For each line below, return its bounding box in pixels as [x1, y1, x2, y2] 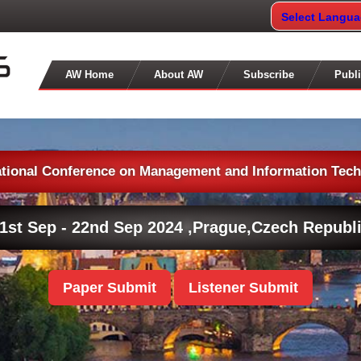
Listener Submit [189, 280, 298, 296]
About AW [154, 68, 204, 81]
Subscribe [243, 68, 295, 81]
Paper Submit [63, 280, 156, 296]
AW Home [65, 68, 114, 81]
